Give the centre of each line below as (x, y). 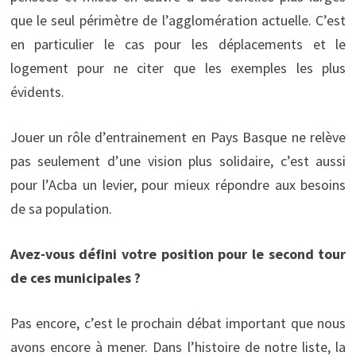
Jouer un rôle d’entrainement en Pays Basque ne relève (178, 137)
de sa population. (61, 208)
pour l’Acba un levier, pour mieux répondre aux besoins (178, 184)
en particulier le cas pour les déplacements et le (178, 44)
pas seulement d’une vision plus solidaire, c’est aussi (178, 161)
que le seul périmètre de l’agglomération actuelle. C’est (178, 20)
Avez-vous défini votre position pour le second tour (178, 253)
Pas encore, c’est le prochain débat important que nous (178, 323)
